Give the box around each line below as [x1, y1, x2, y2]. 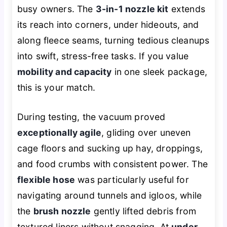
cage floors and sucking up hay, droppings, [17, 142, 203, 154]
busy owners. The [17, 4, 96, 15]
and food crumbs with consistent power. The [17, 158, 208, 169]
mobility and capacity [17, 66, 112, 78]
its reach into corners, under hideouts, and [17, 19, 199, 30]
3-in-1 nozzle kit [95, 4, 169, 15]
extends [168, 4, 206, 15]
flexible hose [17, 174, 75, 185]
